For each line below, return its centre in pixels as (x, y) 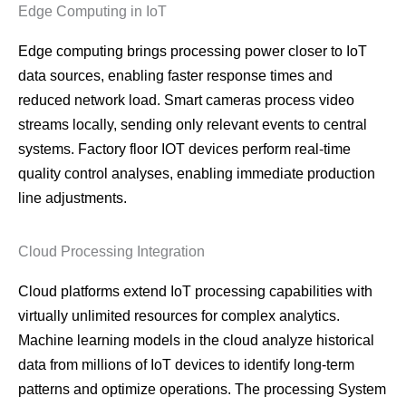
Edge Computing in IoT (92, 12)
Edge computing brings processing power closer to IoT (193, 52)
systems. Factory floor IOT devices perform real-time (184, 150)
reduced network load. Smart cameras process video (186, 101)
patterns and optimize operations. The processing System (202, 390)
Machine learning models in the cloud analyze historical (196, 341)
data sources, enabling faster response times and (175, 76)
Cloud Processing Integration (111, 252)
